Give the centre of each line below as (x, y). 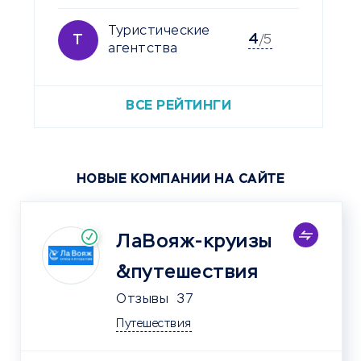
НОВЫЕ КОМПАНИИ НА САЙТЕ (180, 179)
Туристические (159, 31)
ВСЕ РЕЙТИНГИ (179, 106)
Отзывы (142, 299)
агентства (143, 49)
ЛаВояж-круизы (194, 241)
